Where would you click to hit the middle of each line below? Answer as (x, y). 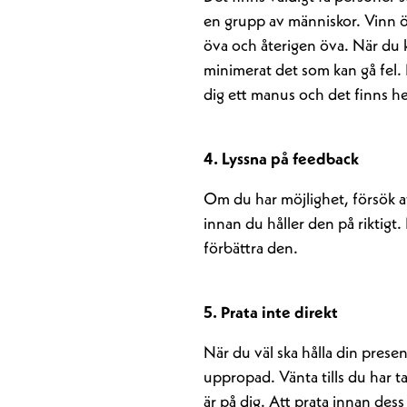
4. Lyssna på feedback (281, 160)
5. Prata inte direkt (271, 313)
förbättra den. (251, 249)
